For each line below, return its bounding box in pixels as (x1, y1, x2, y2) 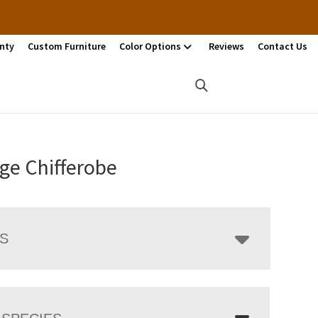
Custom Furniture (28, 40, 106, 53)
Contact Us (258, 40, 307, 53)
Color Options (119, 40, 181, 53)
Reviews (209, 40, 244, 53)
